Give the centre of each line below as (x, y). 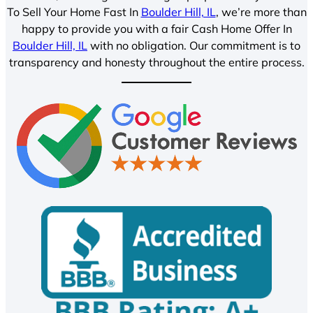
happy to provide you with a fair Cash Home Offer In (156, 28)
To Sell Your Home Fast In (74, 12)
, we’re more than (261, 12)
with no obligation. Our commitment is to (194, 45)
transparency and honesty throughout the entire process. (156, 62)
